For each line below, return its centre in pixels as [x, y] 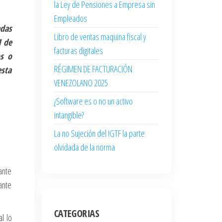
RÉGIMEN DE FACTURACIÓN [93, 69]
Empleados [70, 18]
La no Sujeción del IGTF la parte [99, 133]
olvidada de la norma [84, 147]
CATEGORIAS [77, 213]
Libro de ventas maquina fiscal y [100, 37]
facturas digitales [78, 51]
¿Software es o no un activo [93, 101]
